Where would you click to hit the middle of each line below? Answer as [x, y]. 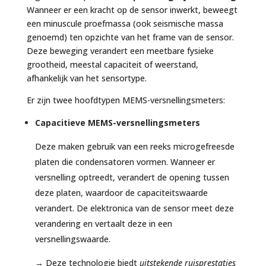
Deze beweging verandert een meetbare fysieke [120, 50]
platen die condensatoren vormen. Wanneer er [125, 161]
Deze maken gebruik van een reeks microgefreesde [134, 146]
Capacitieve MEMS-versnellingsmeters [117, 122]
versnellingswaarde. [72, 239]
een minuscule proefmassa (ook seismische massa [125, 23]
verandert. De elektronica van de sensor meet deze [134, 208]
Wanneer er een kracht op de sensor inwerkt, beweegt [132, 9]
